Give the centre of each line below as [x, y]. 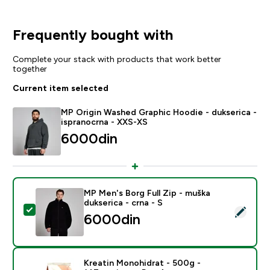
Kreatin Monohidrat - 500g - [142, 262]
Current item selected [60, 88]
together [30, 68]
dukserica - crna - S [123, 202]
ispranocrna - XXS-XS [104, 121]
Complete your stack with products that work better [117, 59]
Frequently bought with [93, 34]
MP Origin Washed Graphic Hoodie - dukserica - [159, 112]
